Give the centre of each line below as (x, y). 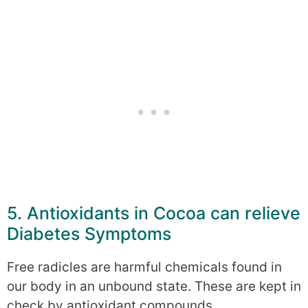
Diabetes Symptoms (89, 233)
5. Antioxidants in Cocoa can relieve (154, 213)
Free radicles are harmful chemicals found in (144, 267)
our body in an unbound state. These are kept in (154, 286)
